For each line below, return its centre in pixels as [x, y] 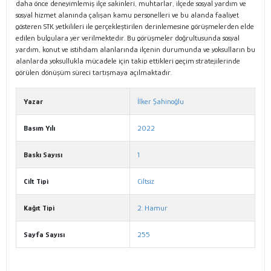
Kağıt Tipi [39, 208]
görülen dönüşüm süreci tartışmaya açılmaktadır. [94, 73]
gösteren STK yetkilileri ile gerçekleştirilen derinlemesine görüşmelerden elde [135, 27]
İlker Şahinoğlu [161, 102]
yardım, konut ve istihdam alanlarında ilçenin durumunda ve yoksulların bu [135, 50]
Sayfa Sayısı [44, 235]
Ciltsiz [146, 181]
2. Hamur [152, 208]
